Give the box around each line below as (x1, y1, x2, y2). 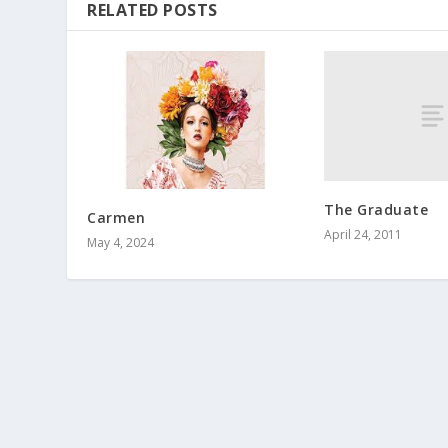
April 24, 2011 (324, 225, 403, 243)
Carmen (87, 207, 146, 227)
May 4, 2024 (87, 233, 155, 251)
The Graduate (324, 199, 429, 219)
